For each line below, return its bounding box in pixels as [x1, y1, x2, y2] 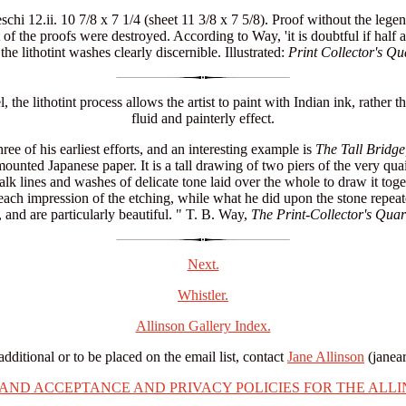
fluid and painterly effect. [131, 110, 275, 126]
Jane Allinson [287, 348, 364, 364]
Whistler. [178, 286, 228, 303]
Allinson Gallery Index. [135, 317, 271, 333]
